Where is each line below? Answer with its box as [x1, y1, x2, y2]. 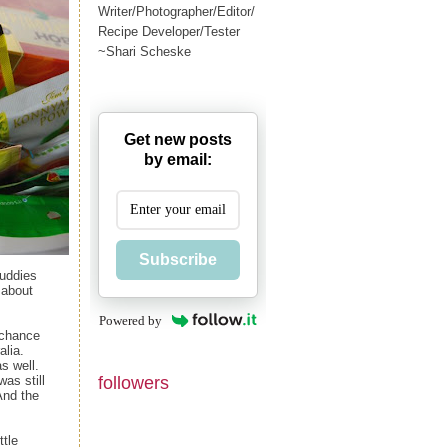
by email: [144, 150, 212, 168]
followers [98, 372, 169, 393]
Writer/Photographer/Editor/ [98, 3, 255, 19]
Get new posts [124, 130, 232, 148]
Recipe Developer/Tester [98, 23, 240, 39]
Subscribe [139, 250, 217, 268]
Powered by [98, 312, 162, 328]
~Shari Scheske [98, 43, 191, 59]
